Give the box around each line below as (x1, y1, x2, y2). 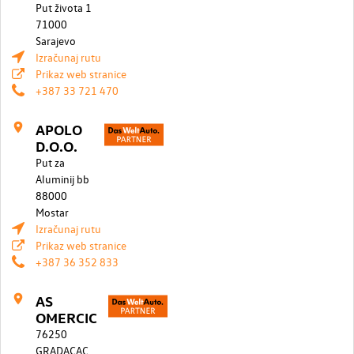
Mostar (36, 204, 69, 220)
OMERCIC (36, 307, 97, 326)
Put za (36, 154, 65, 170)
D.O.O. (36, 136, 77, 155)
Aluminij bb (36, 171, 89, 186)
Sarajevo (36, 32, 76, 48)
